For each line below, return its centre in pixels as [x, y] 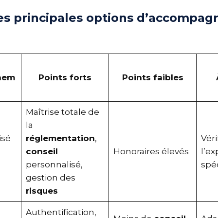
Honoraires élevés [155, 151]
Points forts [69, 77]
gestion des [54, 177]
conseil [45, 151]
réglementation [64, 138]
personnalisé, [58, 164]
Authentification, [65, 212]
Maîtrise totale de [66, 112]
